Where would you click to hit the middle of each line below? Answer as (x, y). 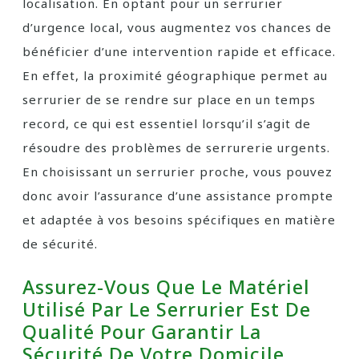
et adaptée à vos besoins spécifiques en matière (179, 220)
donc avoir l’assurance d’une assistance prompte (178, 196)
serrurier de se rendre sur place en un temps (169, 99)
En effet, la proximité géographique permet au (175, 75)
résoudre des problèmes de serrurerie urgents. (176, 147)
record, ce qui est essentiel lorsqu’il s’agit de (167, 123)
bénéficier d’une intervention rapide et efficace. (179, 51)
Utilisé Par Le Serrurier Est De (167, 309)
